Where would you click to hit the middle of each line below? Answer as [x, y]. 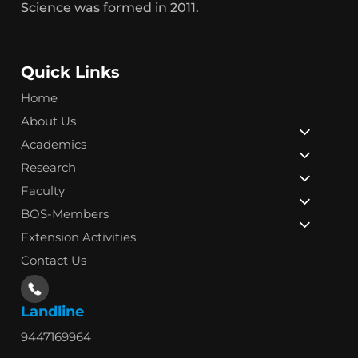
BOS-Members [65, 213]
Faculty [43, 190]
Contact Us [54, 260]
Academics [54, 144]
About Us [49, 121]
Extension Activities [79, 237]
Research [49, 167]
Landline [53, 311]
